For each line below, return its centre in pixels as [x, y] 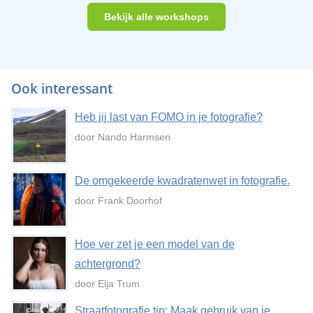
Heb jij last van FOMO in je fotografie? [168, 117]
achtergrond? [107, 264]
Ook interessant [61, 89]
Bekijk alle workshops [156, 17]
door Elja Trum [107, 284]
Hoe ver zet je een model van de [154, 245]
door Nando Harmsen [122, 137]
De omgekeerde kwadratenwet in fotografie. [182, 181]
